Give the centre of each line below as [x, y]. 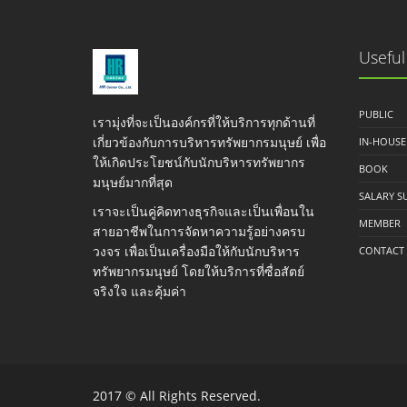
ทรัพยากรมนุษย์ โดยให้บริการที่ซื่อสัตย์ [199, 271]
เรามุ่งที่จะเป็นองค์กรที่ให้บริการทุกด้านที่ [204, 122]
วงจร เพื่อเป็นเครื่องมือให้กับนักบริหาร [196, 251]
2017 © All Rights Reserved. [177, 396]
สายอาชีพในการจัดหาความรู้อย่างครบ [199, 231]
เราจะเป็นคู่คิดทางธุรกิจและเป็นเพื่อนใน [203, 211]
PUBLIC [376, 114]
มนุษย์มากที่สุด [133, 182]
